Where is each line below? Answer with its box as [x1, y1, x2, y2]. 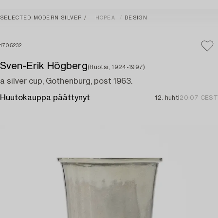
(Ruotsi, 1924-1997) [88, 64, 145, 70]
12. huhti [155, 95, 180, 101]
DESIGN [125, 16, 148, 20]
